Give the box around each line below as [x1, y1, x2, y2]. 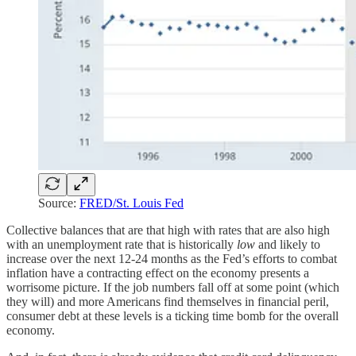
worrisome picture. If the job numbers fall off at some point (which [6, 281, 339, 295]
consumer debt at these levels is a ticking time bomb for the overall [6, 309, 339, 323]
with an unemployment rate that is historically [6, 238, 237, 252]
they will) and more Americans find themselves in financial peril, [6, 295, 329, 309]
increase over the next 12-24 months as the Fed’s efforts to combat [6, 252, 337, 266]
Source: [38, 196, 79, 211]
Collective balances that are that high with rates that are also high [6, 223, 330, 238]
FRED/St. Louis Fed [79, 196, 184, 211]
